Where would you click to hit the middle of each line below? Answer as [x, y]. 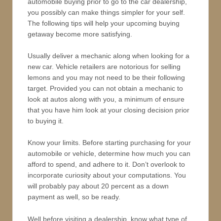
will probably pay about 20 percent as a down [98, 186]
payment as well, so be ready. [74, 197]
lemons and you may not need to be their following [106, 77]
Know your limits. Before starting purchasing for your [109, 143]
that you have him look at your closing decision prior [109, 110]
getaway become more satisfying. [80, 34]
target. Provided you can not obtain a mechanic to [105, 88]
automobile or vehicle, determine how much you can [109, 154]
